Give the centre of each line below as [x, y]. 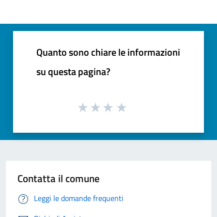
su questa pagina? [73, 72]
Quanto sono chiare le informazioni [108, 52]
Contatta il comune [59, 178]
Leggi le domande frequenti [79, 198]
